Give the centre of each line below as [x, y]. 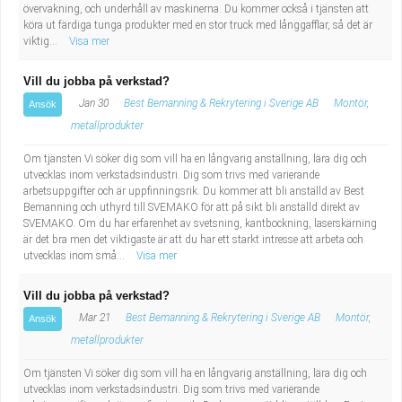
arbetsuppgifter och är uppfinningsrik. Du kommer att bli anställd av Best [194, 191]
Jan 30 [92, 103]
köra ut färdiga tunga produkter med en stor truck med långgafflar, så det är [198, 25]
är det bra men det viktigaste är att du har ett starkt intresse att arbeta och [193, 240]
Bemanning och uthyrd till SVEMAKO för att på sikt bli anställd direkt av [192, 207]
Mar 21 [93, 318]
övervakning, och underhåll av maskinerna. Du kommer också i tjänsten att [196, 9]
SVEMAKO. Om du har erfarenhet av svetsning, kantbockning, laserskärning [200, 223]
